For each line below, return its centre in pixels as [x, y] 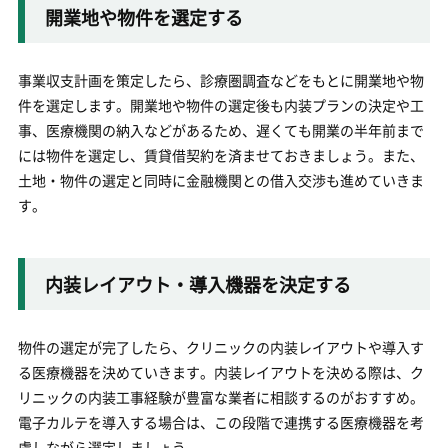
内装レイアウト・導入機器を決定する [197, 284]
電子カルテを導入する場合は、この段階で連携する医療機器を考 [220, 422]
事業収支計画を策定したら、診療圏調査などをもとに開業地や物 [220, 80]
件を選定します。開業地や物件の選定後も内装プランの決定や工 [220, 105]
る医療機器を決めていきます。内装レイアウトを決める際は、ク [220, 372]
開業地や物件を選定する [143, 17]
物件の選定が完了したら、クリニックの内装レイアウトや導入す [220, 347]
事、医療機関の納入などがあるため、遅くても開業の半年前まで [220, 130]
